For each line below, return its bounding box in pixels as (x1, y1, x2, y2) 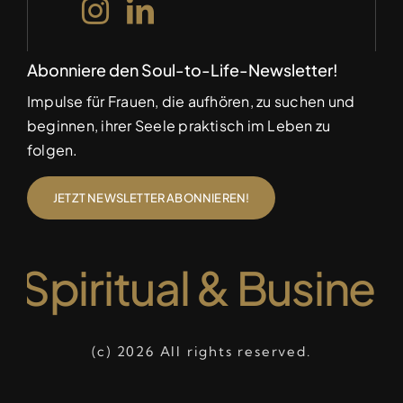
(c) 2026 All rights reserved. (92, 342, 311, 360)
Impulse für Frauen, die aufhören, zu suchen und (26, 91, 355, 111)
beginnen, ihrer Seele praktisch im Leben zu (26, 115, 331, 135)
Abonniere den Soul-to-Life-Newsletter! (26, 58, 338, 80)
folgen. (26, 139, 78, 159)
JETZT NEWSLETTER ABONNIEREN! (52, 190, 250, 205)
